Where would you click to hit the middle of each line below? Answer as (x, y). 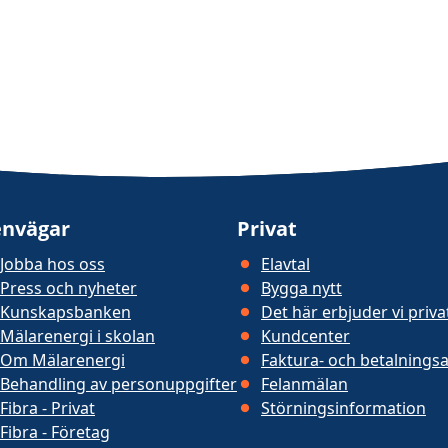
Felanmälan (304, 384)
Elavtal (285, 264)
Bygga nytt (301, 288)
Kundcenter (305, 336)
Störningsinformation (343, 408)
